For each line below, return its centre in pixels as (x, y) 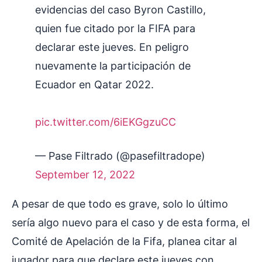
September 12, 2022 (85, 175)
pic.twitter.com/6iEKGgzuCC (106, 122)
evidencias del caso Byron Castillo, (120, 10)
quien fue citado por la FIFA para (115, 29)
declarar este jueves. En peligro (112, 47)
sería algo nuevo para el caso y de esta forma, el (131, 223)
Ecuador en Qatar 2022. (94, 85)
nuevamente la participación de (113, 66)
